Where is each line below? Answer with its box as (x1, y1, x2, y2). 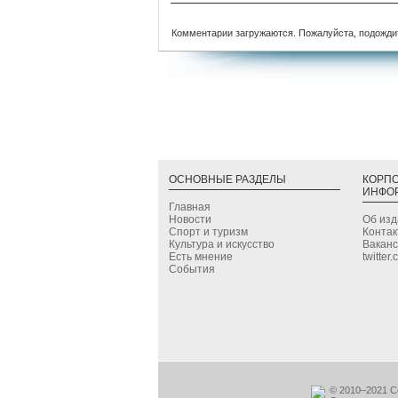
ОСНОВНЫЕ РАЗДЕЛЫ (169, 172, 286, 186)
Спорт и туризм (169, 225, 248, 238)
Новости (169, 212, 211, 226)
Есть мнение (169, 250, 233, 263)
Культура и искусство (169, 237, 275, 251)
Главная (169, 200, 211, 213)
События (169, 262, 215, 275)
